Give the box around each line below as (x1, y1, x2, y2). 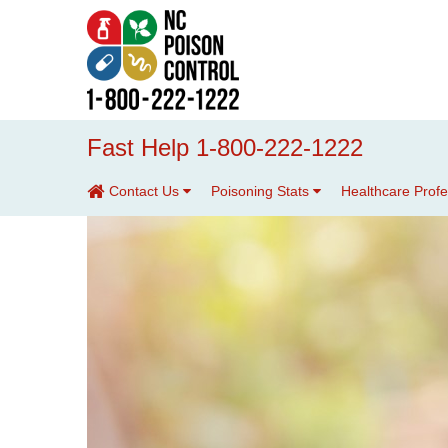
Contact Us (109, 183, 183, 199)
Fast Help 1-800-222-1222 (87, 134, 363, 161)
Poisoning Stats (211, 183, 313, 199)
